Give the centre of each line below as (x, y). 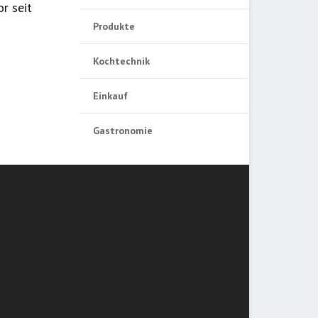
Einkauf (111, 96)
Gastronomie (123, 131)
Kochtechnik (122, 61)
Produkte (114, 27)
